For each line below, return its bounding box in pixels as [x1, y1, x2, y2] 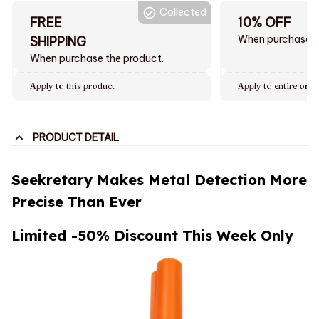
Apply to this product [30, 80, 115, 91]
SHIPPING [30, 33, 86, 50]
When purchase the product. [30, 51, 164, 65]
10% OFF [238, 14, 291, 31]
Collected [159, 6, 206, 19]
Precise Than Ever [11, 193, 142, 211]
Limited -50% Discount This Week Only [11, 226, 293, 245]
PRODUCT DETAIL [32, 131, 119, 145]
